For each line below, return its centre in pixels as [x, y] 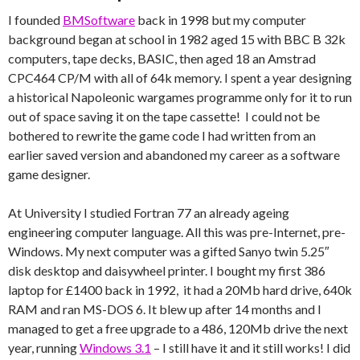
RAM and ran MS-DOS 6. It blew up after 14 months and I [165, 309]
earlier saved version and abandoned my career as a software [174, 155]
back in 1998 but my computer [221, 20]
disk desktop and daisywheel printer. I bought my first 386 [167, 270]
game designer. [49, 174]
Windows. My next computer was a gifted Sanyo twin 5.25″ [169, 251]
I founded [35, 20]
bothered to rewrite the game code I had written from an [162, 135]
